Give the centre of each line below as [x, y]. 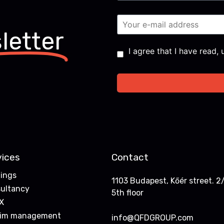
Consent [134, 50]
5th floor [128, 192]
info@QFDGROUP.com [153, 217]
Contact [130, 157]
